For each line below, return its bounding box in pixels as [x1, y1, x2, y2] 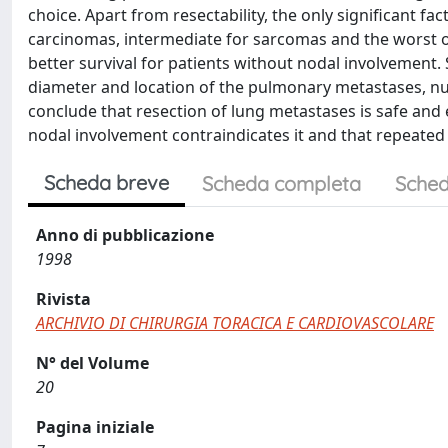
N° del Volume [36, 352, 149, 374]
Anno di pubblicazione [36, 224, 214, 246]
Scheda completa [202, 171, 361, 196]
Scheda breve [44, 170, 169, 195]
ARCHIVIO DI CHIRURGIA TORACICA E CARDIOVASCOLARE [36, 312, 434, 334]
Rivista [36, 288, 91, 310]
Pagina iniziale [36, 416, 154, 438]
